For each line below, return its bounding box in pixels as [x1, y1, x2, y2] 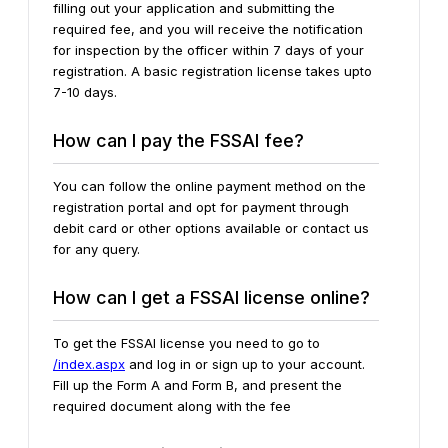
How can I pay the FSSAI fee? [53, 129, 304, 151]
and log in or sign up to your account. [125, 355, 365, 372]
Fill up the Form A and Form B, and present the [53, 376, 342, 393]
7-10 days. [53, 83, 117, 100]
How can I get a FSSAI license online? [53, 286, 370, 308]
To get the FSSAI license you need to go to [53, 334, 320, 351]
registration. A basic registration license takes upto [53, 62, 372, 79]
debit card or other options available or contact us [53, 219, 369, 236]
